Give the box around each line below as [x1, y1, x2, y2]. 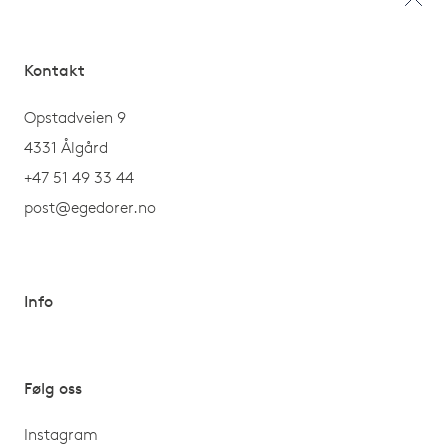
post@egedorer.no [24, 196, 156, 217]
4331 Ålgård [24, 136, 108, 157]
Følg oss [24, 378, 82, 399]
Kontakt [24, 60, 85, 81]
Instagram [24, 424, 98, 445]
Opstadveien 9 [24, 106, 126, 127]
